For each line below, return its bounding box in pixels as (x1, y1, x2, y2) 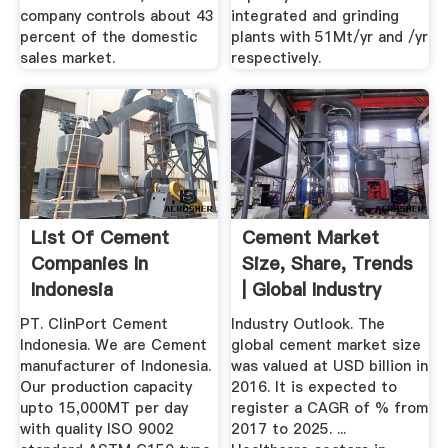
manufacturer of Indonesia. (19, 356, 211, 377)
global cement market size (231, 335, 422, 356)
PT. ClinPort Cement (19, 314, 168, 335)
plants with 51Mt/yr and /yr (231, 26, 429, 47)
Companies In (30, 250, 148, 276)
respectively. (231, 47, 322, 68)
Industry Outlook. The (231, 314, 386, 335)
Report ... (242, 302, 324, 328)
